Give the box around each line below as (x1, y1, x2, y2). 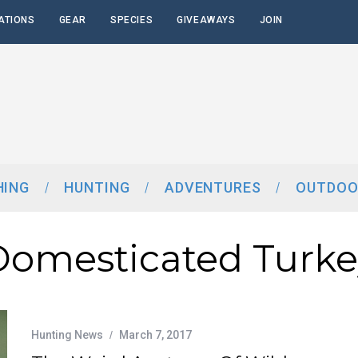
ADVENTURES (164, 179, 261, 196)
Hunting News (31, 328, 103, 341)
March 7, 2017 (119, 328, 192, 341)
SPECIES (110, 14, 153, 26)
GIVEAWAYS (177, 14, 236, 26)
